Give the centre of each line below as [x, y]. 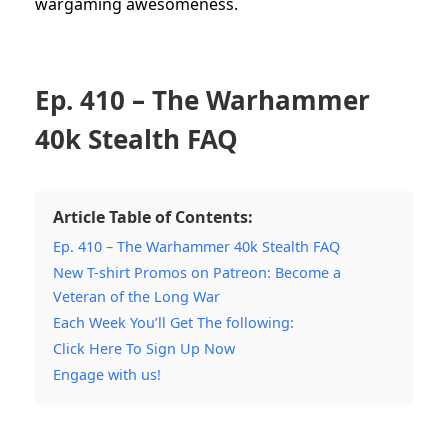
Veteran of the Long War [136, 296]
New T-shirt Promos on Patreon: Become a [197, 272]
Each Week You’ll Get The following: [173, 322]
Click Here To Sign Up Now [144, 348]
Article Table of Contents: [153, 216]
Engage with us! [107, 374]
